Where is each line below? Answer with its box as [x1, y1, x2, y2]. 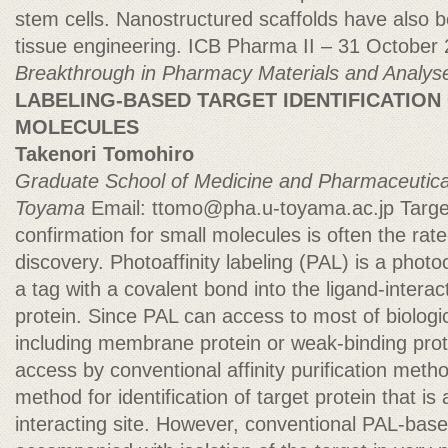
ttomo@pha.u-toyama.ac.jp [152, 197, 394, 219]
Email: [91, 197, 152, 219]
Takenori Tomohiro [15, 143, 194, 165]
